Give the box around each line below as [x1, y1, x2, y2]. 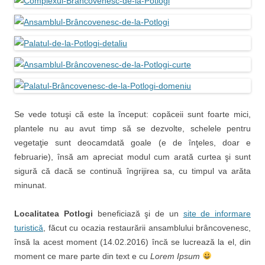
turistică [14, 223, 43, 232]
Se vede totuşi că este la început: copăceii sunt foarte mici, [14, 109, 251, 119]
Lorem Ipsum [150, 251, 200, 261]
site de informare [183, 209, 251, 218]
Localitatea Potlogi [14, 209, 93, 218]
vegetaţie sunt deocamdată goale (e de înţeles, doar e [14, 138, 251, 147]
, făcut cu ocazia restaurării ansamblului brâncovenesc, [43, 223, 251, 232]
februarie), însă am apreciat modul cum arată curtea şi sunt [14, 152, 251, 161]
